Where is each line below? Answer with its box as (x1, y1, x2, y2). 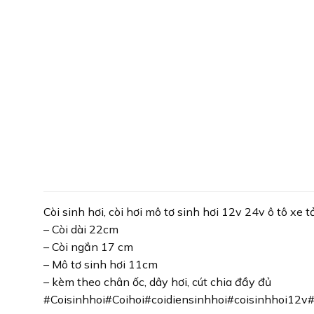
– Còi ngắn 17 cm (43, 240, 133, 254)
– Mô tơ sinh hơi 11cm (43, 257, 158, 272)
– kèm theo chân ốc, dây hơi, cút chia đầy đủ (43, 275, 271, 289)
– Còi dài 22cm (43, 222, 118, 237)
